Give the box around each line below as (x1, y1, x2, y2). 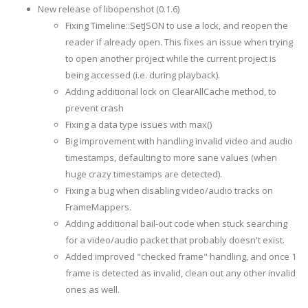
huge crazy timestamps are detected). (65, 167, 224, 180)
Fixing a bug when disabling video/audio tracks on (65, 184, 273, 197)
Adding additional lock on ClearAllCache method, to (65, 85, 276, 98)
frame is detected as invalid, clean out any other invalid (65, 266, 296, 279)
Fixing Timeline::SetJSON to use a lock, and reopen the (65, 19, 288, 32)
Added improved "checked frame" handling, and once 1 (65, 250, 296, 263)
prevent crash (65, 101, 124, 114)
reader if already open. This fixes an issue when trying (65, 35, 293, 48)
